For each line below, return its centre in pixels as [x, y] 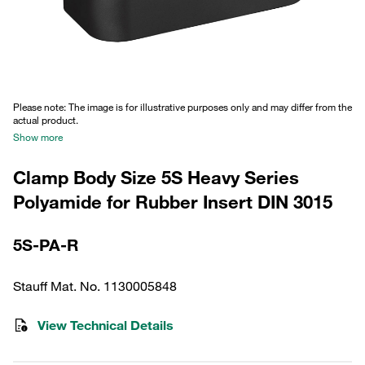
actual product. [46, 120]
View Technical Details [106, 325]
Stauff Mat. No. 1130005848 [95, 286]
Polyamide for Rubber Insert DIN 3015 [173, 202]
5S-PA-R [46, 245]
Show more [38, 137]
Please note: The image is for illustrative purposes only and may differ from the [182, 107]
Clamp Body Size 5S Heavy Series [156, 177]
